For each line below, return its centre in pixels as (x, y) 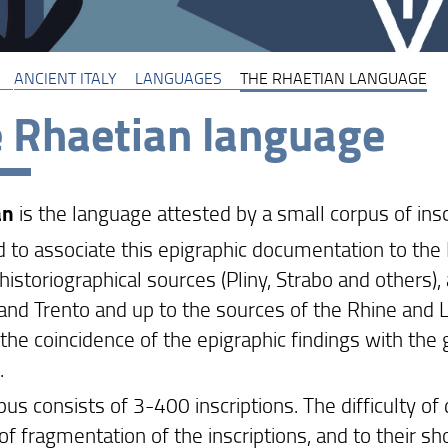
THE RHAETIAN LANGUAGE (333, 77)
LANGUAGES (178, 77)
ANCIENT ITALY (65, 77)
